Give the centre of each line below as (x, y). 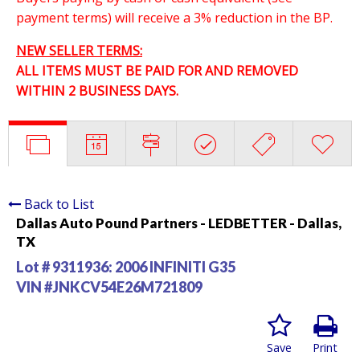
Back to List (59, 204)
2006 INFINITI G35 (175, 266)
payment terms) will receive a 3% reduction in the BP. (174, 17)
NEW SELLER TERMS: (79, 50)
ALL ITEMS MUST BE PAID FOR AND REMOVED (157, 70)
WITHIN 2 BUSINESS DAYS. (97, 90)
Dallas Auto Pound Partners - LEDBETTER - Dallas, (179, 223)
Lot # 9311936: (65, 266)
